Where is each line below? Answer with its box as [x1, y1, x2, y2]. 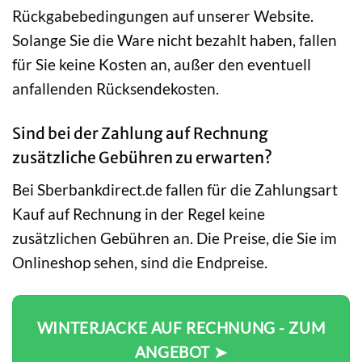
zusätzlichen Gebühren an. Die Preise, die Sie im [12, 228, 337, 247]
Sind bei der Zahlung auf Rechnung [12, 124, 268, 144]
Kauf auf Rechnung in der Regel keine [12, 204, 265, 223]
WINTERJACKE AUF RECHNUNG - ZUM [36, 318, 326, 337]
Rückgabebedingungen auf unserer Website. [12, 6, 314, 26]
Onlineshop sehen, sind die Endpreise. [12, 252, 267, 271]
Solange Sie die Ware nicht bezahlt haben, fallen [12, 31, 337, 50]
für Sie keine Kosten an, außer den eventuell [12, 55, 311, 74]
